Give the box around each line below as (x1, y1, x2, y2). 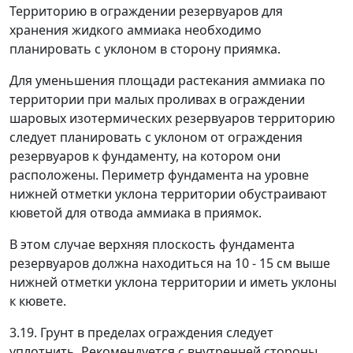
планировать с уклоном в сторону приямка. (9, 40, 281, 58)
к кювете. (9, 292, 66, 310)
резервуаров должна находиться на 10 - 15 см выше (9, 255, 330, 272)
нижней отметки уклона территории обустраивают (9, 185, 327, 203)
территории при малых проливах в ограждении (9, 91, 305, 108)
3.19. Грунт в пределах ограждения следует (9, 324, 273, 341)
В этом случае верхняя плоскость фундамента (9, 236, 295, 253)
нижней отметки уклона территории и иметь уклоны (9, 273, 336, 291)
